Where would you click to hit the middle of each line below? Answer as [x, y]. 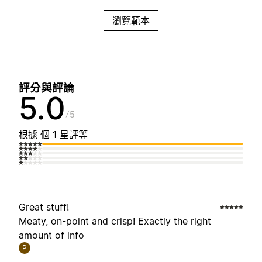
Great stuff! [44, 207]
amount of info [51, 235]
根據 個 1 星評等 [53, 135]
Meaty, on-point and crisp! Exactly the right [115, 221]
